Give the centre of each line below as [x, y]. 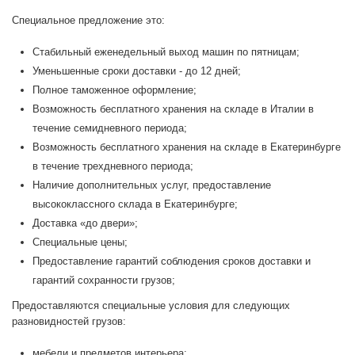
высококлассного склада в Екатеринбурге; [135, 204]
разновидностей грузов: [69, 322]
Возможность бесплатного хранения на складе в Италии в [173, 109]
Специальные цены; [80, 242]
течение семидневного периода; [110, 128]
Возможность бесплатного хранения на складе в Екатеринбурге [187, 147]
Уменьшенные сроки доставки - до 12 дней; [137, 71]
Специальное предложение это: [88, 21]
